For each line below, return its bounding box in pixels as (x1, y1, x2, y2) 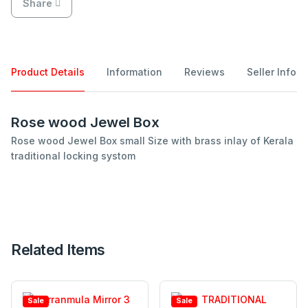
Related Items (11, 241, 105, 259)
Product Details (11, 66, 85, 78)
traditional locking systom (11, 150, 135, 162)
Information (107, 66, 162, 78)
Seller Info (277, 66, 296, 78)
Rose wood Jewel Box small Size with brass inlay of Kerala (11, 135, 294, 147)
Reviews (184, 66, 225, 78)
